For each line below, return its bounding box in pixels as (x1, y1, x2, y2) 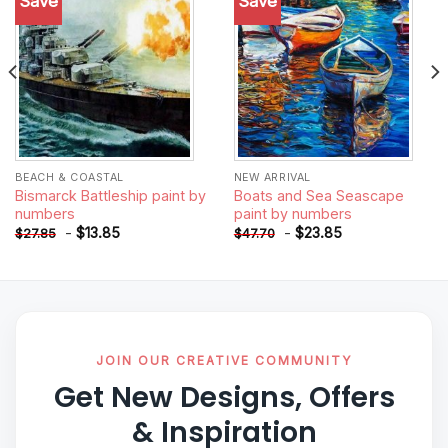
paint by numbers (233, 205, 352, 223)
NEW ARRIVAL (233, 171, 311, 185)
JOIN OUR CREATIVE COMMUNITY (96, 353, 352, 369)
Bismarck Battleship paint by (14, 187, 206, 205)
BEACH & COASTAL (14, 171, 124, 185)
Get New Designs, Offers (53, 378, 395, 418)
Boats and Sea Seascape (233, 187, 404, 205)
